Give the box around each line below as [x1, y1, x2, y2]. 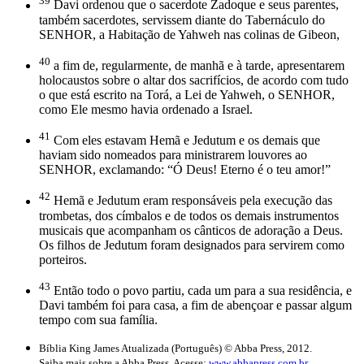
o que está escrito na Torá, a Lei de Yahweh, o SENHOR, [39, 88, 335, 102]
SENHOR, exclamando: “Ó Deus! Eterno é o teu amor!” [39, 162, 331, 177]
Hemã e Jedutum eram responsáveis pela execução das [50, 193, 332, 208]
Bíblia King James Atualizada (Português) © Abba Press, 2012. [39, 342, 312, 355]
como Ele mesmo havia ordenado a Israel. [39, 102, 253, 117]
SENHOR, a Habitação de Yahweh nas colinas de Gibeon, [39, 27, 340, 41]
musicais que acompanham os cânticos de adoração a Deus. [39, 223, 343, 237]
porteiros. [39, 252, 87, 266]
